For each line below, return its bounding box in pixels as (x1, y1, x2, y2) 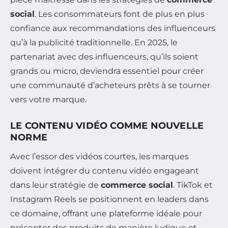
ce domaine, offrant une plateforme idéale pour (10, 209, 202, 219)
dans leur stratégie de (10, 180, 101, 190)
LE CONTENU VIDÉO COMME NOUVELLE (10, 120, 204, 132)
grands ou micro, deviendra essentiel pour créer (10, 66, 204, 76)
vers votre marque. (10, 95, 87, 105)
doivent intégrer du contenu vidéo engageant (10, 166, 199, 176)
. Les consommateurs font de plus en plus (35, 9, 205, 19)
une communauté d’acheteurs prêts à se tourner (10, 80, 210, 91)
